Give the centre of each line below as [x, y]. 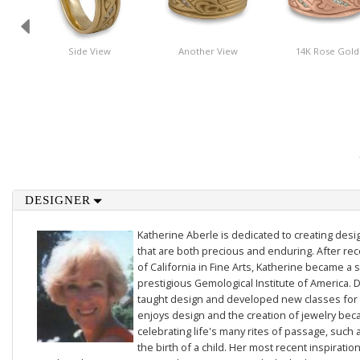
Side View [89, 51]
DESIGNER [57, 200]
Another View [209, 51]
